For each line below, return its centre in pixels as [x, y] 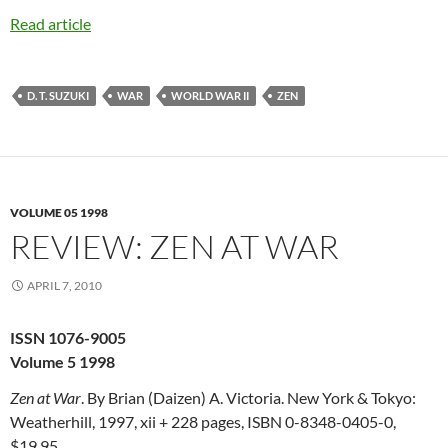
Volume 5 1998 [62, 361]
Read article [50, 23]
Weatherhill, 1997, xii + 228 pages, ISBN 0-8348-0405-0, [203, 421]
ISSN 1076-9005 [68, 337]
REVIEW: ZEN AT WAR [174, 246]
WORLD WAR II [210, 95]
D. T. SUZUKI [58, 95]
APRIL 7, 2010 [64, 285]
